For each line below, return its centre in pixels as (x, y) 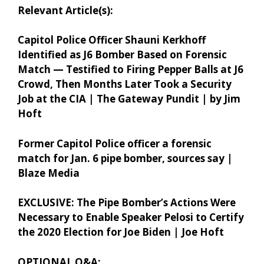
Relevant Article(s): (65, 10)
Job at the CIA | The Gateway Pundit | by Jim (129, 99)
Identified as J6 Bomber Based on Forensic (122, 55)
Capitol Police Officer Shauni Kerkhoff (112, 40)
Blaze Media (49, 173)
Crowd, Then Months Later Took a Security (125, 84)
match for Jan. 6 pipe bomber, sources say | (125, 158)
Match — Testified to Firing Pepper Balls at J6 (131, 70)
